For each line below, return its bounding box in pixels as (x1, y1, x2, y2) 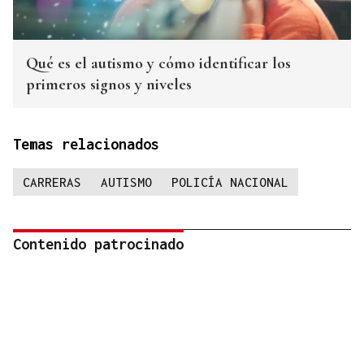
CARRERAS (23, 175, 81, 190)
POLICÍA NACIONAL (171, 175, 288, 190)
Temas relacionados (13, 136, 159, 154)
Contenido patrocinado (13, 236, 184, 253)
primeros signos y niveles (26, 75, 192, 95)
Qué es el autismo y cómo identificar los (26, 54, 291, 74)
